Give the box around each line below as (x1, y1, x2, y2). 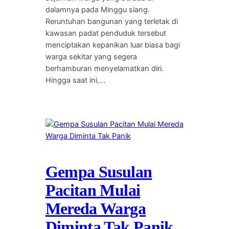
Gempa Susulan (45, 162, 152, 181)
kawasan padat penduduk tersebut (45, 29, 166, 38)
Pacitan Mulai (45, 180, 141, 199)
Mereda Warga (45, 199, 146, 218)
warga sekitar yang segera (45, 52, 137, 62)
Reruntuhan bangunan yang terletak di (45, 17, 178, 27)
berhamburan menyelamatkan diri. (45, 64, 164, 74)
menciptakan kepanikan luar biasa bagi (45, 40, 180, 50)
